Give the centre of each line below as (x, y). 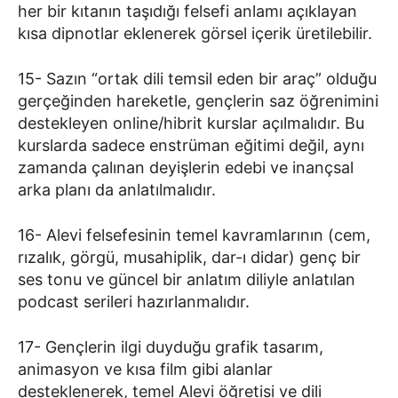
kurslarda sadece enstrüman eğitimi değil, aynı (191, 145)
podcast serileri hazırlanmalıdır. (134, 301)
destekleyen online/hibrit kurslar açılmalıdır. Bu (191, 123)
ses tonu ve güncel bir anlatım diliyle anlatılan (187, 279)
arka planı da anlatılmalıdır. (117, 189)
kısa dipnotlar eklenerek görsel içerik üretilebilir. (195, 33)
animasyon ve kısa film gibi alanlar (145, 369)
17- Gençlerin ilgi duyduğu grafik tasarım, (171, 346)
